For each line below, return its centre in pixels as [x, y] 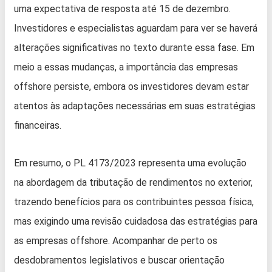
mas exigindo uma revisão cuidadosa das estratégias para [136, 222]
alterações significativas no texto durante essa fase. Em [134, 48]
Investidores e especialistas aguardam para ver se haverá [136, 29]
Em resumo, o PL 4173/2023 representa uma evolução [130, 163]
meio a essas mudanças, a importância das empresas [126, 67]
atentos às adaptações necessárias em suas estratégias [135, 106]
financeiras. [38, 126]
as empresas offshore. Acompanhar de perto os [116, 241]
